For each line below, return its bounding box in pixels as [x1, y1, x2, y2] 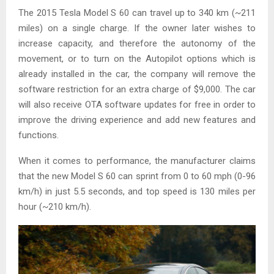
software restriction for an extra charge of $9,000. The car [18, 84, 256, 95]
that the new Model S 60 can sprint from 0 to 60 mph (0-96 [18, 171, 256, 182]
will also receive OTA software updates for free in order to [18, 99, 256, 110]
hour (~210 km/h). [18, 201, 91, 212]
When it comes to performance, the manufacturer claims [18, 155, 256, 166]
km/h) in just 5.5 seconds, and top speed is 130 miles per [18, 186, 256, 197]
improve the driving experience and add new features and [18, 114, 256, 125]
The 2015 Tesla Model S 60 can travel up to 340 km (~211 [18, 7, 256, 18]
